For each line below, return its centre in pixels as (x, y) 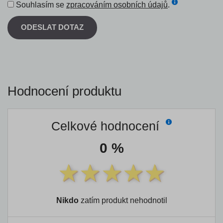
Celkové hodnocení (107, 126)
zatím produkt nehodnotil (123, 200)
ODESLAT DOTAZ (52, 27)
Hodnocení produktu (64, 91)
